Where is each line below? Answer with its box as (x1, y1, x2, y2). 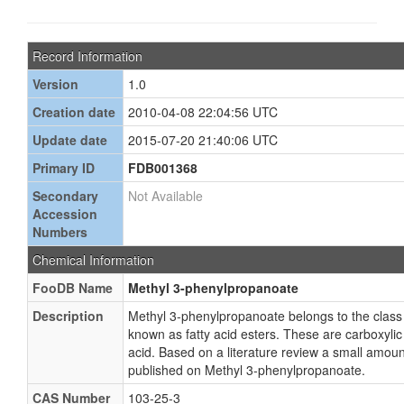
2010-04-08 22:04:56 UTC (128, 103, 278, 121)
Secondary (32, 187, 98, 205)
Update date (32, 131, 107, 149)
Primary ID (32, 159, 95, 177)
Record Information (32, 47, 142, 65)
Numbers (32, 223, 87, 241)
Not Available (128, 187, 203, 205)
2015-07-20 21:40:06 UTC (128, 131, 278, 149)
